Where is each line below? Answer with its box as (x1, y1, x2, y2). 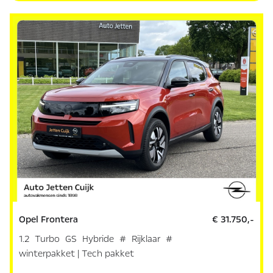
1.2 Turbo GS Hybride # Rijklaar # (19, 232, 173, 245)
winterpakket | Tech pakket (19, 247, 135, 260)
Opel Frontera (19, 213, 79, 225)
